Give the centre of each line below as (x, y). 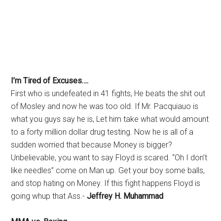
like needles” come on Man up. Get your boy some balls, (108, 170)
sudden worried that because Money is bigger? (92, 145)
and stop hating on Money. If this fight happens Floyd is (106, 183)
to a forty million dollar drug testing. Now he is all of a (102, 132)
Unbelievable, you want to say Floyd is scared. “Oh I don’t (109, 158)
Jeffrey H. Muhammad (125, 196)
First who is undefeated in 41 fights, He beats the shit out (108, 93)
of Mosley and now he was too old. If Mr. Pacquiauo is (105, 106)
